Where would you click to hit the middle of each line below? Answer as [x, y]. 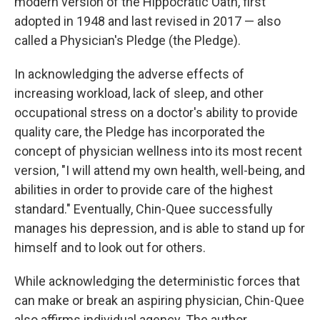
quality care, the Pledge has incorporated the [140, 132]
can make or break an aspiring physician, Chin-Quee [159, 301]
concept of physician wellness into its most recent [158, 151]
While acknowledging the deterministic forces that [157, 281]
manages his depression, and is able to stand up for [160, 229]
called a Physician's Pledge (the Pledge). [127, 41]
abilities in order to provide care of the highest [144, 190]
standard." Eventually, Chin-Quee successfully [144, 209]
